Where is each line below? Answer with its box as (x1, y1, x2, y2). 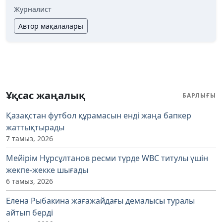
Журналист (14, 4, 52, 14)
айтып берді (6, 207, 53, 218)
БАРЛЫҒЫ (182, 91, 216, 100)
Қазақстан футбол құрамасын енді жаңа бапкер (6, 110, 191, 121)
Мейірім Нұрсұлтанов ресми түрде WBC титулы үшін (6, 152, 208, 164)
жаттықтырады (6, 121, 64, 133)
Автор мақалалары (18, 21, 83, 31)
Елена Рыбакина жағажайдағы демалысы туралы (6, 195, 195, 206)
